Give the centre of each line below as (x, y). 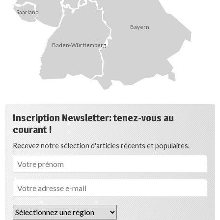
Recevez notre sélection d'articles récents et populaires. (101, 145)
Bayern (139, 27)
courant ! (32, 129)
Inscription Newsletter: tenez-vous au (93, 118)
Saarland (27, 12)
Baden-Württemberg (79, 45)
